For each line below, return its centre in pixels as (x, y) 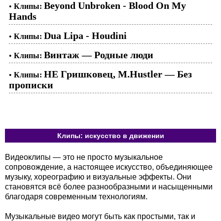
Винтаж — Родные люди (99, 55)
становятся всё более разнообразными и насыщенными (109, 186)
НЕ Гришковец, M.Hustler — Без (118, 74)
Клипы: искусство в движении (110, 135)
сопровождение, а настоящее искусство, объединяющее (109, 167)
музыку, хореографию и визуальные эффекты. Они (98, 177)
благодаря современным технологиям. (76, 196)
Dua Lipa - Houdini (85, 35)
